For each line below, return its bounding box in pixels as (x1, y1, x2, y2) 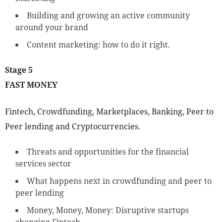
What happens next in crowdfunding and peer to (27, 175, 212, 187)
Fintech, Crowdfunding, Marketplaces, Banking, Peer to (5, 106, 214, 117)
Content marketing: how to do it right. (27, 39, 170, 51)
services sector (15, 158, 71, 169)
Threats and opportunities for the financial (27, 146, 189, 158)
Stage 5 (5, 64, 33, 76)
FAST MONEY (5, 79, 57, 91)
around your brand (15, 22, 88, 33)
